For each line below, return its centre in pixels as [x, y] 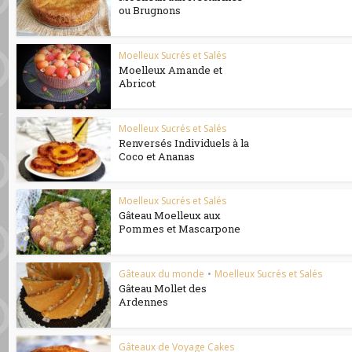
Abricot [137, 83]
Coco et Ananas [157, 156]
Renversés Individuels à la [184, 143]
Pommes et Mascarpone [180, 229]
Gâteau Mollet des [163, 289]
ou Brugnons [150, 11]
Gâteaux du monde [162, 274]
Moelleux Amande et [171, 70]
